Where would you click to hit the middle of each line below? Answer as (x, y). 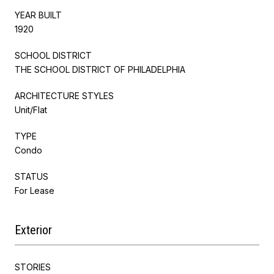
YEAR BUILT (38, 15)
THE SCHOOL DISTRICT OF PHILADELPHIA (100, 69)
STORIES (33, 267)
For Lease (35, 190)
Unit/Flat (31, 109)
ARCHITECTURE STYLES (64, 95)
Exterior (33, 230)
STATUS (31, 176)
